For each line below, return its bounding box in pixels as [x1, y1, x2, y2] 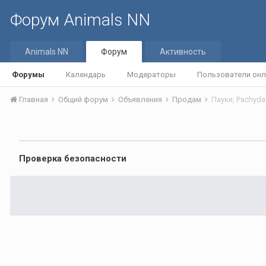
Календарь [66, 70, 106, 79]
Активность [160, 47, 206, 56]
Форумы [12, 70, 45, 79]
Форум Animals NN [10, 10, 150, 30]
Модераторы [127, 70, 176, 79]
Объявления [118, 95, 164, 104]
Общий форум [58, 95, 110, 104]
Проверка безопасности [19, 153, 126, 164]
